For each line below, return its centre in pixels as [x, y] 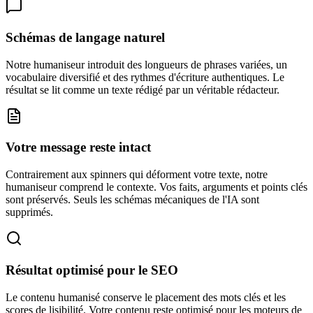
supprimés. [29, 212]
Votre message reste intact [78, 147]
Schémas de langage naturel [85, 37]
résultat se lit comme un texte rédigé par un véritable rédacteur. [143, 89]
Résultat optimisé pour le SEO [92, 270]
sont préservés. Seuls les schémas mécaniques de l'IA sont [132, 200]
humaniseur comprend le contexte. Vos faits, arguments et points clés [156, 187]
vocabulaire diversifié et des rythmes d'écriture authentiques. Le [145, 77]
